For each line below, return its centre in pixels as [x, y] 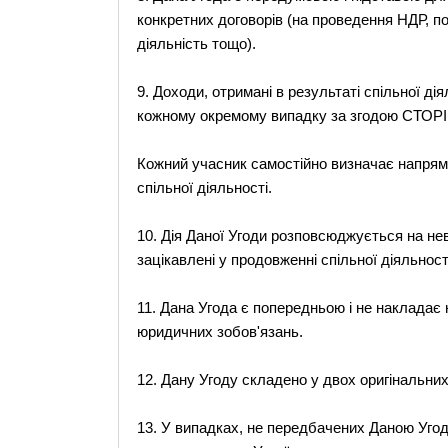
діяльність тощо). [196, 43]
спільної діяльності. [204, 187]
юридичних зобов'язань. [219, 331]
